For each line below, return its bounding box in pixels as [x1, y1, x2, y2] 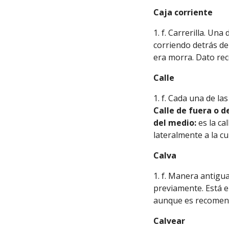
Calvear [153, 215, 186, 226]
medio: [168, 117, 197, 128]
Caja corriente [153, 7, 213, 18]
